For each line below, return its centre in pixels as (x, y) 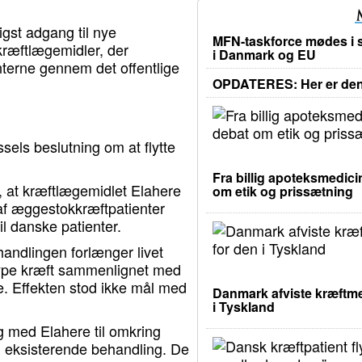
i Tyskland (244, 306)
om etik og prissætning (283, 191)
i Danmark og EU (264, 54)
